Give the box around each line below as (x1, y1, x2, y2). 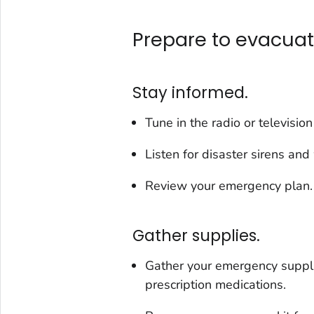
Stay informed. (132, 81, 248, 104)
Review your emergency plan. (144, 177, 313, 195)
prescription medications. (144, 276, 286, 294)
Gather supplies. (132, 224, 260, 247)
